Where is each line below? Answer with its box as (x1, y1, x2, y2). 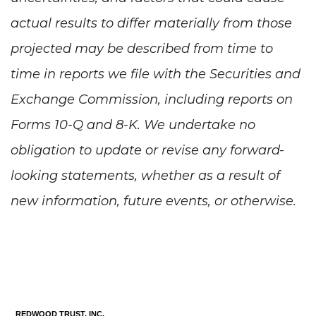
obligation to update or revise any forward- (11, 142, 284, 158)
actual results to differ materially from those (11, 15, 292, 31)
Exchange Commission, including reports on (11, 91, 293, 107)
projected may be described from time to (11, 40, 273, 56)
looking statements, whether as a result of (11, 167, 280, 183)
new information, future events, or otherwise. (11, 193, 296, 209)
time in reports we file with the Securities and (11, 66, 300, 82)
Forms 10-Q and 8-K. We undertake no (11, 116, 255, 133)
